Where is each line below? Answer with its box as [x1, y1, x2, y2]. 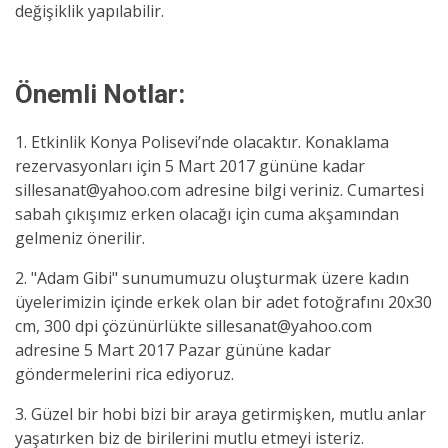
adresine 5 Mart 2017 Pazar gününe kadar [15, 339, 331, 361]
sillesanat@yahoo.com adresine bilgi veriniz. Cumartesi [15, 179, 424, 201]
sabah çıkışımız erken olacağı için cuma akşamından [15, 203, 399, 225]
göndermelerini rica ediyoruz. [15, 363, 234, 385]
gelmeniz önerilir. [15, 227, 145, 249]
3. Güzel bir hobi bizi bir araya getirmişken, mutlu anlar [15, 403, 426, 425]
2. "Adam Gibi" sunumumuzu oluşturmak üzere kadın [15, 267, 409, 289]
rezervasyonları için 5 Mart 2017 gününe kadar [15, 155, 365, 177]
